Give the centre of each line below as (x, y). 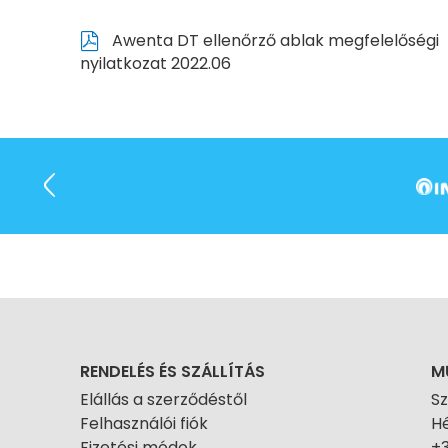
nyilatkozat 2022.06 (155, 64)
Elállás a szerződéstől (163, 400)
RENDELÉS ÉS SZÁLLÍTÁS (172, 372)
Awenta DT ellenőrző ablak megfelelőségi (273, 41)
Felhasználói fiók (144, 424)
